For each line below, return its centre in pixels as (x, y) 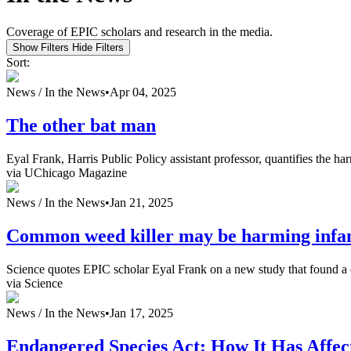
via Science (34, 284)
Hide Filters (98, 48)
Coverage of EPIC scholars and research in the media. (139, 32)
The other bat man (81, 126)
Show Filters (41, 48)
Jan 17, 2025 (141, 313)
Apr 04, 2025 (143, 92)
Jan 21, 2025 (141, 203)
